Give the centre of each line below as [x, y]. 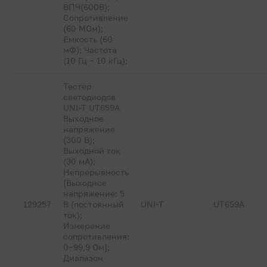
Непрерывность [96, 172]
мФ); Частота [90, 50]
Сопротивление [96, 18]
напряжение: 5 [94, 193]
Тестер [78, 86]
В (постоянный [94, 204]
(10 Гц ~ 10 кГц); [96, 60]
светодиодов [90, 97]
